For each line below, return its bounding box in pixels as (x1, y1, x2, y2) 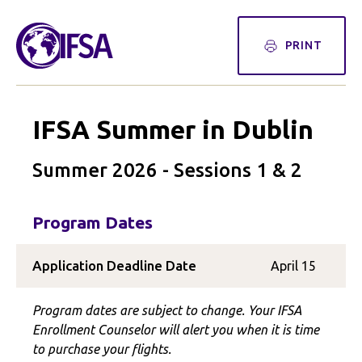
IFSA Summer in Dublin (32, 115, 314, 144)
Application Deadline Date (32, 258, 196, 273)
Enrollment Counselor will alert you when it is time (32, 322, 319, 337)
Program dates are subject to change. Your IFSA (32, 303, 301, 318)
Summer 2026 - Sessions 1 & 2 (32, 159, 302, 181)
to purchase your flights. (32, 342, 171, 356)
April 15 (271, 259, 316, 273)
